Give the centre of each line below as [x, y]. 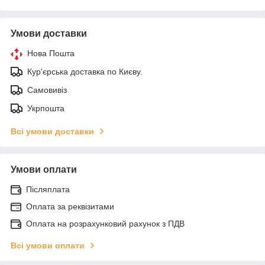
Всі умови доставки [52, 131]
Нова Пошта [51, 53]
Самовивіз [47, 90]
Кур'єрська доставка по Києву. [85, 71]
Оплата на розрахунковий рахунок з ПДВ [105, 223]
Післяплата [48, 189]
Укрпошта [46, 108]
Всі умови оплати [48, 245]
